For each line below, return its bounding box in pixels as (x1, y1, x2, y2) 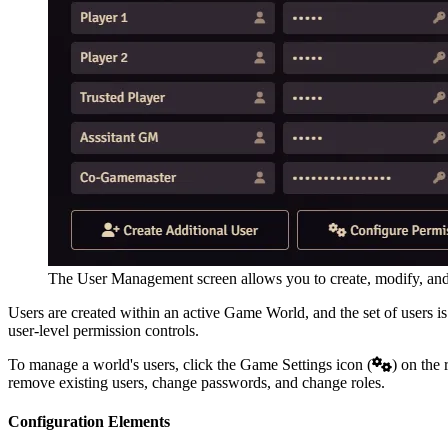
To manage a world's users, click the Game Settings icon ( (8, 355, 372, 373)
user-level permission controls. (8, 321, 199, 339)
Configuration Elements (8, 412, 170, 430)
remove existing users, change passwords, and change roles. (8, 373, 385, 391)
